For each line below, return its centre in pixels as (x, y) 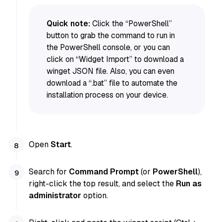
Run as (189, 183)
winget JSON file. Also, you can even (110, 71)
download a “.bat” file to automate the (112, 83)
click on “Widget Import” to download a (115, 59)
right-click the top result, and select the (103, 183)
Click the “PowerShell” (131, 23)
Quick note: (68, 23)
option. (95, 195)
